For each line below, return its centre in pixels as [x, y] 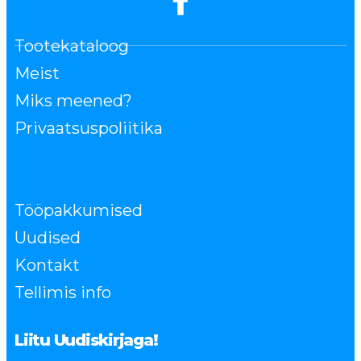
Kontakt [47, 266]
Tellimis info [63, 293]
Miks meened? [73, 101]
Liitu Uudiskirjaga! [86, 340]
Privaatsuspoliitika [89, 129]
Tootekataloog [72, 46]
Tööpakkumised [79, 211]
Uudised [48, 238]
